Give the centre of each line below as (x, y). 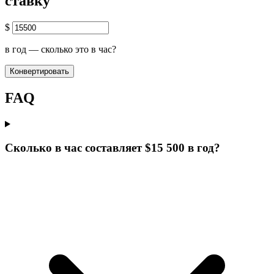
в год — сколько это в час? (61, 50)
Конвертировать (39, 72)
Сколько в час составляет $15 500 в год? (113, 147)
